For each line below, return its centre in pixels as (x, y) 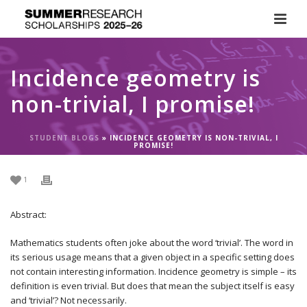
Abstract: (28, 214)
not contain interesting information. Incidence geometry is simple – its (153, 271)
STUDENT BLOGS (64, 138)
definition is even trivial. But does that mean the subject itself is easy (152, 286)
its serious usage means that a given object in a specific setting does (152, 257)
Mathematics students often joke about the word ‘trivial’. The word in (152, 243)
